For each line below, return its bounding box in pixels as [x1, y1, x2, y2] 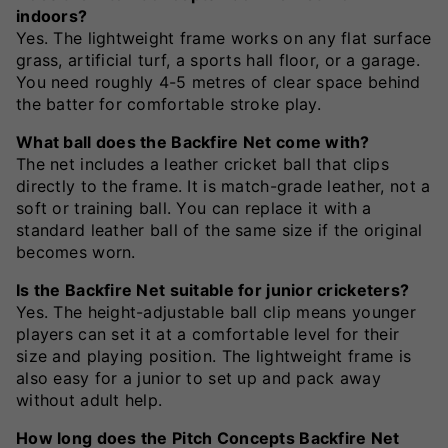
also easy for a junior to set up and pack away [16, 367, 381, 388]
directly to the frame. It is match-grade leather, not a [16, 175, 431, 196]
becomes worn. [16, 241, 136, 262]
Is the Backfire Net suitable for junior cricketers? [16, 279, 410, 300]
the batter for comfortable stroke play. [16, 93, 321, 114]
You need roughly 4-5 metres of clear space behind [16, 71, 421, 92]
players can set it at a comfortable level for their [16, 323, 400, 344]
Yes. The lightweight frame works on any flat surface [16, 27, 432, 48]
